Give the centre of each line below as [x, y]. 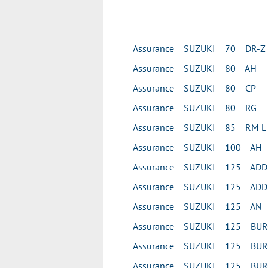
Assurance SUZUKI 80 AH [195, 68]
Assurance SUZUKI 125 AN [197, 206]
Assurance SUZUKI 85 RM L [200, 127]
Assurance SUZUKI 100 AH [197, 147]
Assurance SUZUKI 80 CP [194, 88]
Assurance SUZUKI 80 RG [195, 108]
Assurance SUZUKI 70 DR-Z [199, 48]
